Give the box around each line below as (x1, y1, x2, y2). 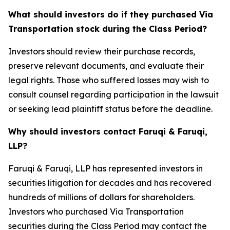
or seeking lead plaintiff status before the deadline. (8, 104, 213, 114)
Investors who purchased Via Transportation (8, 206, 184, 217)
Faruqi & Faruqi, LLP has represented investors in (8, 163, 203, 174)
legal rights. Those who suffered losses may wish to (8, 75, 209, 86)
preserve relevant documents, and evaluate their (8, 61, 204, 71)
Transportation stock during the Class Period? (8, 24, 207, 34)
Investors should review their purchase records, (8, 46, 195, 57)
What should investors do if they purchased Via (8, 9, 213, 20)
